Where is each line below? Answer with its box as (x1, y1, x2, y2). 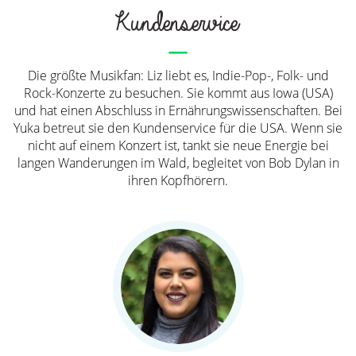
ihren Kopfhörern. (128, 172, 228, 190)
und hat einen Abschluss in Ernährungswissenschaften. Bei (14, 102, 342, 120)
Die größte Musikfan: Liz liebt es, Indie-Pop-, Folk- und (27, 67, 329, 85)
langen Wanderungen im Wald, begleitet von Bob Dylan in (17, 154, 339, 172)
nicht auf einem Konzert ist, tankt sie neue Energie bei (27, 137, 329, 155)
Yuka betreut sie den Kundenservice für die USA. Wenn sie (14, 119, 342, 137)
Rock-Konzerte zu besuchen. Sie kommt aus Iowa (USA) (23, 84, 333, 103)
